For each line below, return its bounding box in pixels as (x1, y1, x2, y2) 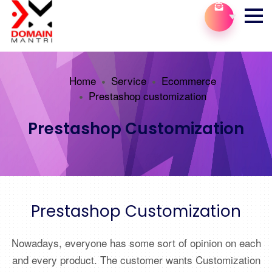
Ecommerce (161, 73, 216, 88)
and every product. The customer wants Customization (12, 252, 260, 267)
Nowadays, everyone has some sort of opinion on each (11, 235, 261, 250)
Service (111, 73, 146, 88)
